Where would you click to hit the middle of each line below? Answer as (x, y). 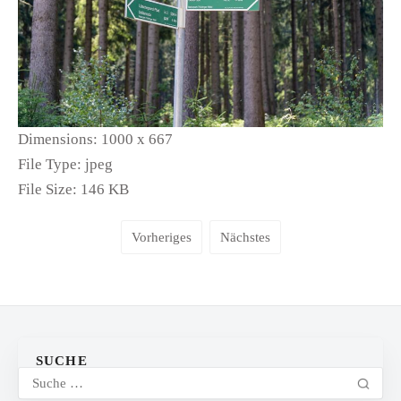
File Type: (50, 165)
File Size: (47, 190)
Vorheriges (161, 238)
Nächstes (245, 238)
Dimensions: (58, 140)
